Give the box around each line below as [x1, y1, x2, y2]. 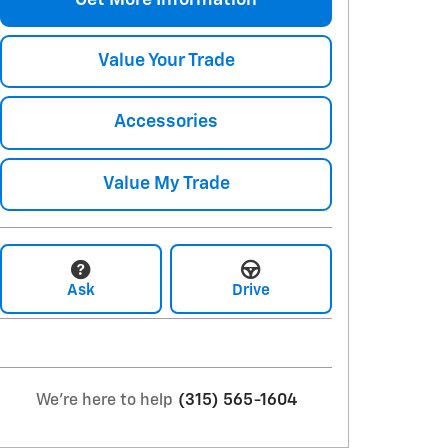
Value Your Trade [97, 52, 235, 71]
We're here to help [35, 392, 173, 409]
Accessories [114, 113, 218, 132]
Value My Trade [102, 174, 230, 193]
